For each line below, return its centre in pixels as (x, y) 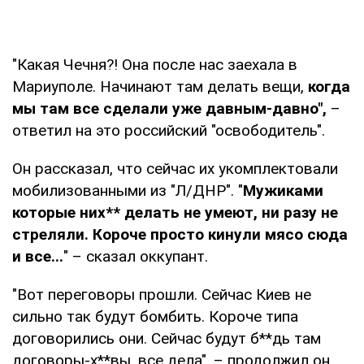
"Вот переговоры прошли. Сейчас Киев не (162, 294)
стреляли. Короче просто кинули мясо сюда (180, 234)
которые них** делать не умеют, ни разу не (175, 212)
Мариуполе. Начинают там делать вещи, (160, 86)
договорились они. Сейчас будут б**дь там (167, 338)
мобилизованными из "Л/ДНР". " (128, 190)
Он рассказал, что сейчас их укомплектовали (175, 168)
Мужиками (283, 190)
